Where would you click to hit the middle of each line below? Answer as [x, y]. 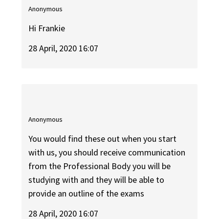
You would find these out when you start [103, 139]
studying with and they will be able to [97, 180]
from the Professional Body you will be [100, 166]
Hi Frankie [47, 28]
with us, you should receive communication [107, 153]
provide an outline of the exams [87, 194]
